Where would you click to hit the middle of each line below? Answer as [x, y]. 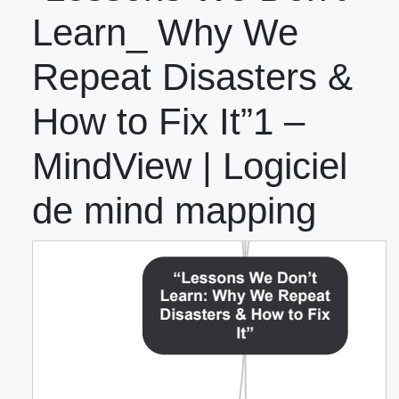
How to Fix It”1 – [168, 122]
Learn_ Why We [165, 33]
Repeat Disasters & [192, 77]
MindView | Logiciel [190, 167]
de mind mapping [174, 211]
